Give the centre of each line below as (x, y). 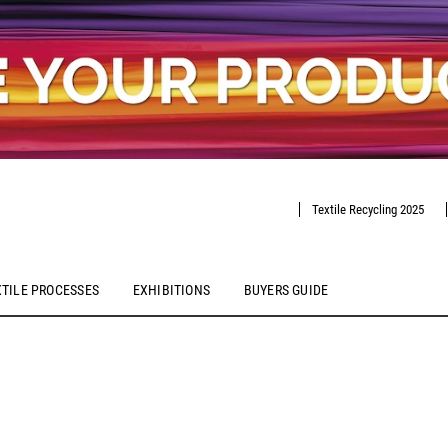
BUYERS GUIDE (286, 290)
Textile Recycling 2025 (367, 209)
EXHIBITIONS (171, 290)
